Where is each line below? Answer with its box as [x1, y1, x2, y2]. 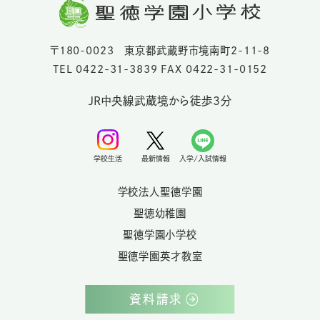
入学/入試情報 [179, 155, 226, 163]
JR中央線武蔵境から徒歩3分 [88, 95, 232, 107]
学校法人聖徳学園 [117, 186, 203, 197]
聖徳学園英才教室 [117, 250, 203, 261]
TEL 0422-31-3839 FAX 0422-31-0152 [52, 64, 268, 75]
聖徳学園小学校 [122, 229, 197, 240]
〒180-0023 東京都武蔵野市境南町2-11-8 [49, 45, 271, 56]
